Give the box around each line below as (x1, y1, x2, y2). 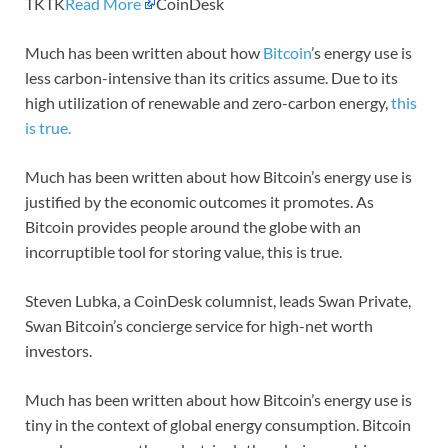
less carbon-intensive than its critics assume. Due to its (25, 68, 398, 88)
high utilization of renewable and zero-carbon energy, (25, 93, 391, 113)
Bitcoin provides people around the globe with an (25, 217, 361, 237)
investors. (25, 341, 92, 361)
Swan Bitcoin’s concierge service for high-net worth (25, 316, 373, 336)
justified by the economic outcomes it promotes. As (25, 192, 374, 212)
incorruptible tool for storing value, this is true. (25, 242, 342, 262)
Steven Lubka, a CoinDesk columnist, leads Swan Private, (25, 291, 411, 311)
